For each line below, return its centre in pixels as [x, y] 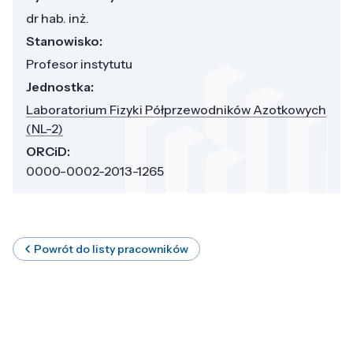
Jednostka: [60, 86]
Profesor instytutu [79, 63]
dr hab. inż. [58, 18]
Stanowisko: [64, 41]
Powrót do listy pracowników [111, 249]
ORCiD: [48, 151]
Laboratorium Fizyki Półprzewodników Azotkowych [176, 109]
